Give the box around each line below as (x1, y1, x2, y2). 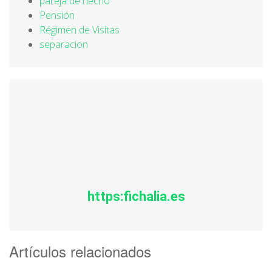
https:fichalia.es (87, 189, 185, 204)
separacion (39, 38, 88, 51)
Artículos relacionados (9, 240, 151, 262)
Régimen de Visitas (39, 23, 120, 36)
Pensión (39, 8, 75, 22)
